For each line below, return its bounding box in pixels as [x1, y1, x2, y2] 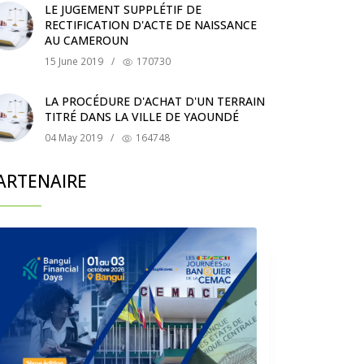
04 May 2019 [45, 130, 102, 145]
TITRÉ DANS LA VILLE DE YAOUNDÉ [45, 108, 239, 124]
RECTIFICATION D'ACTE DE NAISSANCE [45, 16, 257, 32]
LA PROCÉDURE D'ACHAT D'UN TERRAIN [45, 93, 265, 109]
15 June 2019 [45, 54, 103, 68]
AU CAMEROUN [45, 32, 128, 48]
